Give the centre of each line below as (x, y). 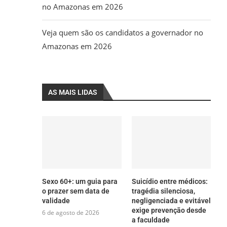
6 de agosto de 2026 (71, 213)
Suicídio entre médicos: (169, 182)
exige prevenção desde (169, 211)
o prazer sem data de (76, 191)
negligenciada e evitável (171, 201)
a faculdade (150, 220)
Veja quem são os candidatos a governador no (123, 32)
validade (56, 201)
